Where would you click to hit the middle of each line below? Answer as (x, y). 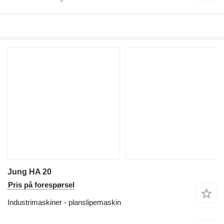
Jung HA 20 (29, 172)
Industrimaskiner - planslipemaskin (64, 202)
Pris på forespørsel (41, 185)
